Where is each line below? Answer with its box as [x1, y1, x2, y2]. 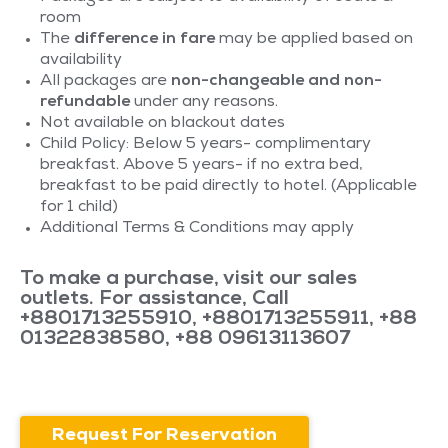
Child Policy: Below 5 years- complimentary [40, 136, 371, 153]
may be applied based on [215, 31, 413, 48]
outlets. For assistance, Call [20, 289, 289, 310]
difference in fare [74, 31, 215, 48]
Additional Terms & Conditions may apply [40, 220, 354, 237]
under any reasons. [130, 94, 282, 111]
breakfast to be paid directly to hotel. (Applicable [40, 178, 417, 195]
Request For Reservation [52, 426, 277, 445]
